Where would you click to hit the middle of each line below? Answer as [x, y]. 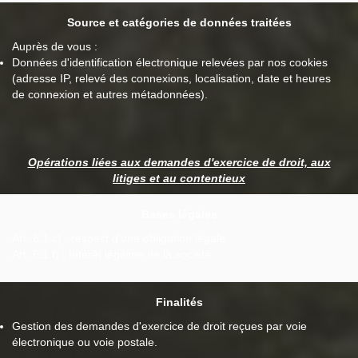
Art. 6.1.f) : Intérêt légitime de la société [111, 254]
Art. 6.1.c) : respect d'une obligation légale [119, 238]
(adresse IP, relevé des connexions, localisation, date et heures [171, 78]
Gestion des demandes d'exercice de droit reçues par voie [159, 326]
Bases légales [179, 214]
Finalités [179, 302]
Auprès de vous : [55, 46]
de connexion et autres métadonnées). [110, 94]
